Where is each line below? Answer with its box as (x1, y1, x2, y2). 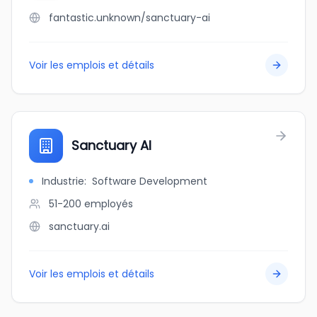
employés (84, 197, 133, 211)
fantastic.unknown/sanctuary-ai (49, 11, 210, 25)
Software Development (92, 174, 207, 188)
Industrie (42, 174, 84, 188)
